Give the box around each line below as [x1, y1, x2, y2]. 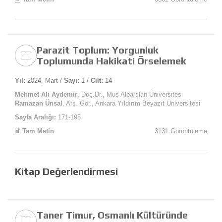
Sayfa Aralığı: [15, 113, 56, 121]
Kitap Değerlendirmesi [15, 166, 118, 177]
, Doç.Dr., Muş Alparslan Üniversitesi [77, 91, 183, 99]
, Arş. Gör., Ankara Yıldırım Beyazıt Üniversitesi [62, 100, 200, 108]
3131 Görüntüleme [155, 127, 207, 135]
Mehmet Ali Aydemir [15, 91, 77, 99]
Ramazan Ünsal [15, 100, 62, 108]
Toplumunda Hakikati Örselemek [37, 55, 186, 67]
